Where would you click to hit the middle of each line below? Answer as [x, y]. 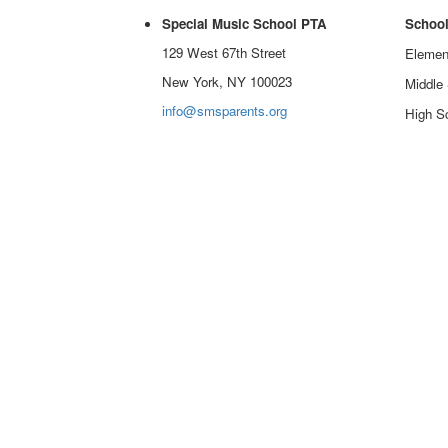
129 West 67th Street [224, 52]
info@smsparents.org [224, 110]
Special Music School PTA [244, 23]
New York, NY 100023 [227, 81]
